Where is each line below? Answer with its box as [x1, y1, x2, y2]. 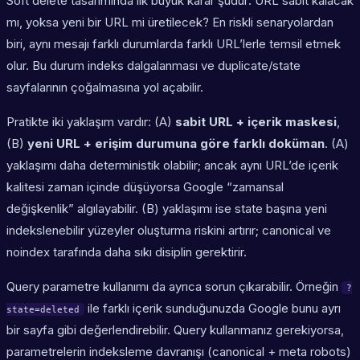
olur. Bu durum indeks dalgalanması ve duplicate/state [6, 58, 301, 74]
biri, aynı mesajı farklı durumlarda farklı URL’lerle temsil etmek [6, 36, 341, 52]
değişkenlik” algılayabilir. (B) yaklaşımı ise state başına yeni [6, 201, 327, 217]
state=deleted [6, 305, 80, 315]
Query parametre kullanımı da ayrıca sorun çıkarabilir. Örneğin [6, 279, 342, 295]
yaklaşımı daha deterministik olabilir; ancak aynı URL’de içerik [6, 157, 338, 174]
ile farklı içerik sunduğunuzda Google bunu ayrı [84, 301, 341, 317]
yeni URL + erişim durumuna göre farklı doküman [27, 136, 325, 152]
